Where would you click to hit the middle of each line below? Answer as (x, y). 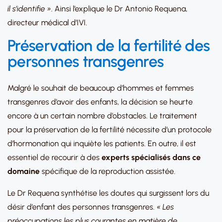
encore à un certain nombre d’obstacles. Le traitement (102, 116)
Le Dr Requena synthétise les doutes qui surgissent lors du (108, 193)
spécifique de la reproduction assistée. (108, 171)
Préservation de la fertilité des (109, 46)
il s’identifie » (29, 9)
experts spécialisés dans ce (151, 157)
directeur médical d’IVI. (47, 23)
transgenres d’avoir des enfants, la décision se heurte (100, 102)
